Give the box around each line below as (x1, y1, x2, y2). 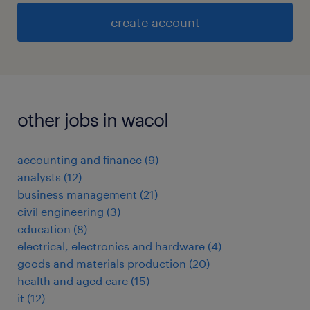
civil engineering (17, 205, 104, 219)
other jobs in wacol (17, 109, 168, 131)
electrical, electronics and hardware (17, 239, 205, 253)
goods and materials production (17, 257, 186, 271)
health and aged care (17, 274, 128, 288)
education (17, 222, 71, 236)
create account (110, 15, 200, 30)
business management (17, 188, 137, 201)
